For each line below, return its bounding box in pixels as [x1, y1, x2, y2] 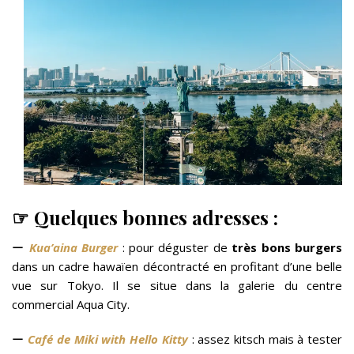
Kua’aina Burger [28, 239, 119, 256]
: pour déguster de [118, 239, 232, 256]
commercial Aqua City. [12, 296, 130, 313]
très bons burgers [232, 239, 343, 256]
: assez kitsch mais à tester [187, 331, 343, 348]
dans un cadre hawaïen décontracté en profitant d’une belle [12, 258, 342, 275]
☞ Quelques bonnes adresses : [12, 205, 278, 231]
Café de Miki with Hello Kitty [28, 331, 188, 348]
